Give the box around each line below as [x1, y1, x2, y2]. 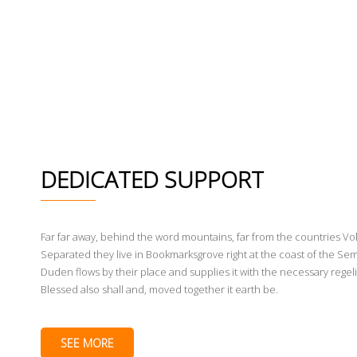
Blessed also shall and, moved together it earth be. [40, 282, 278, 296]
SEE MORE [60, 335, 114, 351]
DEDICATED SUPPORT [40, 164, 264, 194]
